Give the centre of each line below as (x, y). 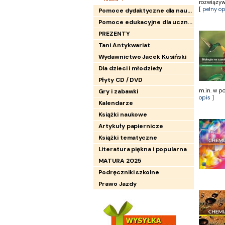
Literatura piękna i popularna (142, 149)
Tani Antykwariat (124, 45)
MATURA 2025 (120, 161)
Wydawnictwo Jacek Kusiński (142, 57)
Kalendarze (116, 103)
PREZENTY (114, 34)
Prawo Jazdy (117, 184)
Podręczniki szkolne (129, 172)
